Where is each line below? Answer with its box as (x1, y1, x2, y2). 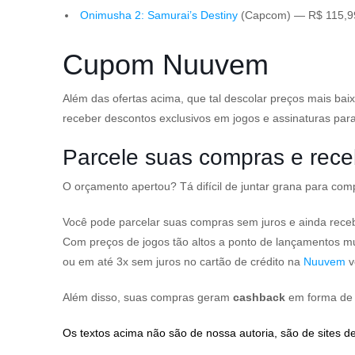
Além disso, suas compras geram (63, 291, 233, 303)
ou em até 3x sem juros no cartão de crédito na (63, 255, 303, 268)
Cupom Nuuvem (63, 48, 269, 81)
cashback (233, 291, 285, 303)
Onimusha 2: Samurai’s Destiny (80, 9, 238, 21)
